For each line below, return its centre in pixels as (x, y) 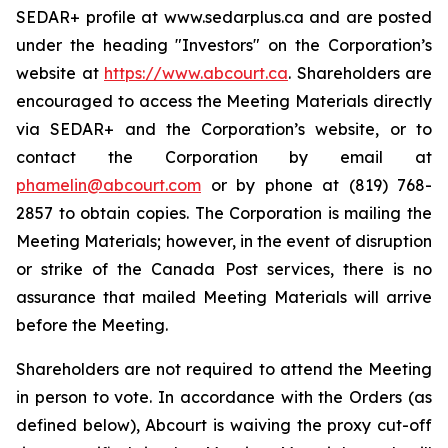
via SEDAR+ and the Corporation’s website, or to (224, 129)
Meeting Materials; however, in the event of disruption (224, 241)
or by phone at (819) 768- (316, 185)
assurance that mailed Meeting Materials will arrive (224, 297)
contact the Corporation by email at (224, 157)
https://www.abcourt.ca (196, 73)
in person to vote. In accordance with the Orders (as (224, 397)
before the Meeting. (92, 325)
